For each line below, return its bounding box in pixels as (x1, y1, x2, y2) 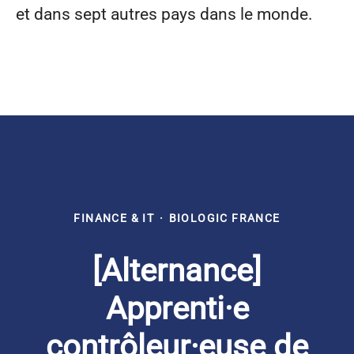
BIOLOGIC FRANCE (168, 212, 281, 224)
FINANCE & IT (73, 212, 155, 224)
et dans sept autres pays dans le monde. (16, 5, 317, 24)
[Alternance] (92, 252, 262, 289)
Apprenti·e (105, 290, 249, 327)
